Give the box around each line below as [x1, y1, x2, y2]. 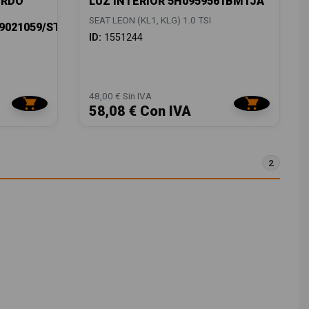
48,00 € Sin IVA [88, 90, 152, 101]
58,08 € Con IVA [88, 102, 191, 119]
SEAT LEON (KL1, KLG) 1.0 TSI [88, 14, 211, 26]
